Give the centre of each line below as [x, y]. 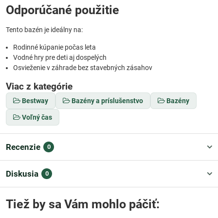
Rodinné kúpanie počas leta [54, 47]
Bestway [35, 101]
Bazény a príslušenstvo [107, 101]
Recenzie [23, 147]
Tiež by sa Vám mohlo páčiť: [83, 204]
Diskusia [22, 174]
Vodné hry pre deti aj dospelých [60, 58]
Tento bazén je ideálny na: [44, 30]
